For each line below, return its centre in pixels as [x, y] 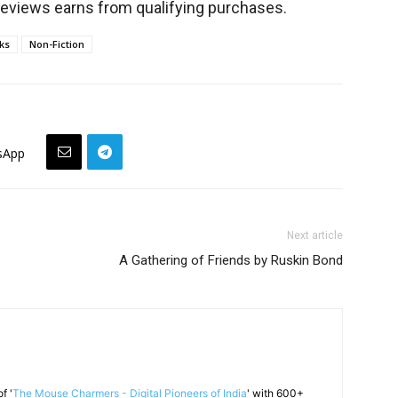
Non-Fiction [57, 44]
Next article [315, 235]
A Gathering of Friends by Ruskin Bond [231, 260]
